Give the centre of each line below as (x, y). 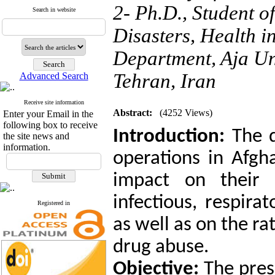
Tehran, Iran (165, 81)
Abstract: (133, 113)
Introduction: (169, 137)
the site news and (36, 136)
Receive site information (54, 102)
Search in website (54, 10)
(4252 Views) (186, 113)
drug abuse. (161, 247)
